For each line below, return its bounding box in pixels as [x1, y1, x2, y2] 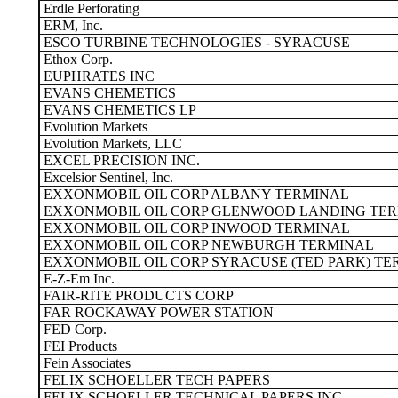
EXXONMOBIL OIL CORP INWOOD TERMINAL [40, 220, 350, 235]
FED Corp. [40, 322, 107, 337]
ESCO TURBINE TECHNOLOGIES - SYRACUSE [40, 35, 350, 50]
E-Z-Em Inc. [40, 271, 115, 286]
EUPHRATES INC [40, 68, 155, 84]
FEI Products [40, 338, 117, 354]
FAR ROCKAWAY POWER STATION [40, 305, 274, 320]
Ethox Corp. [40, 52, 113, 67]
